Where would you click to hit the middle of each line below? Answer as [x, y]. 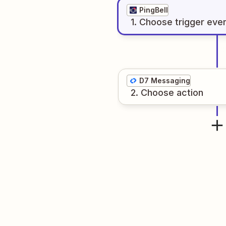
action [190, 93]
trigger [190, 22]
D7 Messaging [165, 80]
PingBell [154, 10]
